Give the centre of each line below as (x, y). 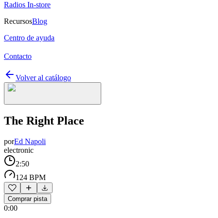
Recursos (18, 21)
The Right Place (44, 120)
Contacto (18, 56)
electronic (19, 150)
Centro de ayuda (29, 38)
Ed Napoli (30, 141)
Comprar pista (27, 199)
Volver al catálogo (43, 78)
